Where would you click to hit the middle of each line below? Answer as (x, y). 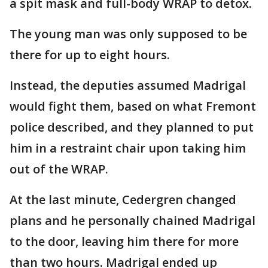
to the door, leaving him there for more (124, 242)
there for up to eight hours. (91, 55)
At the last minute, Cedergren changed (123, 200)
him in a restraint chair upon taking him (128, 148)
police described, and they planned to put (132, 127)
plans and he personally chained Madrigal (133, 221)
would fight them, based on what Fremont (133, 106)
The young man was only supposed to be (128, 34)
